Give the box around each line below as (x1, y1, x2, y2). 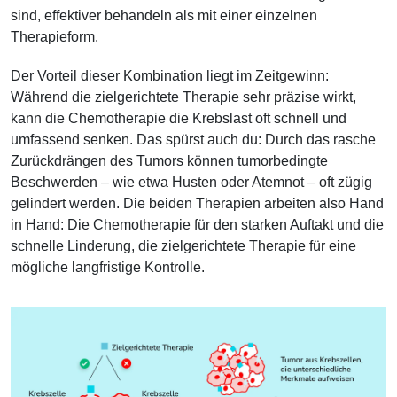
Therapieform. (11, 29, 98, 45)
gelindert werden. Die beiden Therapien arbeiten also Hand (11, 196, 384, 212)
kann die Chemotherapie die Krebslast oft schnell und (11, 111, 346, 127)
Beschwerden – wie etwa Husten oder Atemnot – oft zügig (11, 175, 372, 191)
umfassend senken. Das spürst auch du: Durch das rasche (11, 132, 376, 148)
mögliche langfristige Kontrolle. (11, 260, 205, 276)
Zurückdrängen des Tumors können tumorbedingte (11, 153, 328, 169)
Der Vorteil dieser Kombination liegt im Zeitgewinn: (11, 68, 329, 84)
